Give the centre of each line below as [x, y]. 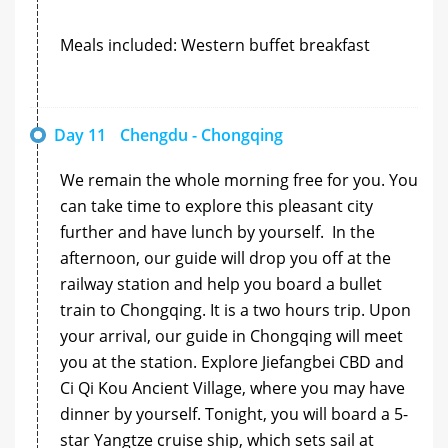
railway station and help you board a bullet [221, 283]
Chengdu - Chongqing [201, 134]
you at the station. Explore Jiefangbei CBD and [232, 361]
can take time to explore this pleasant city [216, 205]
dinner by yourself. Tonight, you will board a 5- [234, 413]
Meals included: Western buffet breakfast [215, 44]
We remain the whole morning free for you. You [239, 179]
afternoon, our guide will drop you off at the [225, 257]
